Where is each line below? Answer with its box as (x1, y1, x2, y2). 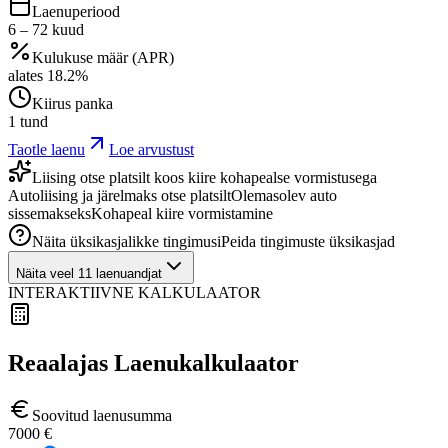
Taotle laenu (8, 141, 85, 159)
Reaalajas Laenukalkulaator (8, 350, 299, 377)
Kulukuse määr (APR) (32, 49, 174, 67)
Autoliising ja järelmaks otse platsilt (8, 187, 231, 205)
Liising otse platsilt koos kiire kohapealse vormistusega (32, 169, 377, 187)
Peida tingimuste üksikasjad (221, 233, 395, 251)
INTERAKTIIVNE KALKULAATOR (8, 284, 261, 302)
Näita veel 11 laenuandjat (16, 266, 162, 282)
